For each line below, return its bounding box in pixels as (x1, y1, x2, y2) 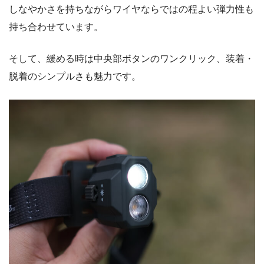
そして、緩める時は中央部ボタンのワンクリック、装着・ (9, 54, 254, 64)
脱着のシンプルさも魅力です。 (9, 71, 141, 82)
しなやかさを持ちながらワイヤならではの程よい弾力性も (9, 4, 254, 15)
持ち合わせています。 (9, 22, 103, 32)
